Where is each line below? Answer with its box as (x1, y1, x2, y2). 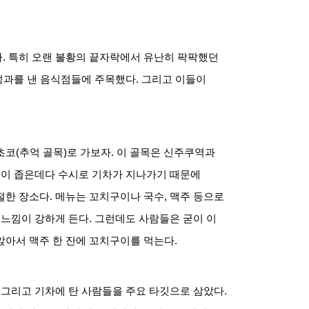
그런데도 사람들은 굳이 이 (94, 212, 217, 224)
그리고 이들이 (141, 74, 206, 86)
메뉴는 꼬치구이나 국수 (55, 190, 164, 202)
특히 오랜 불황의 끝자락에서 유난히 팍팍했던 (8, 52, 219, 63)
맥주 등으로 (170, 190, 224, 202)
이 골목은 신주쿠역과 (117, 146, 215, 158)
